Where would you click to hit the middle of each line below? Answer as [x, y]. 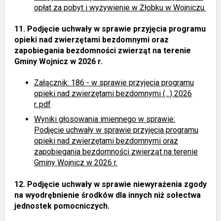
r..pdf [42, 105]
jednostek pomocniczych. [62, 206]
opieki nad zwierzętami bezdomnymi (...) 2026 [113, 94]
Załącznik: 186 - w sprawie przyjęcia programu [114, 83]
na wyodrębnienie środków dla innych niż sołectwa [108, 195]
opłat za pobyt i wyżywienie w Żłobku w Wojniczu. [120, 7]
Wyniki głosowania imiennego [86, 119]
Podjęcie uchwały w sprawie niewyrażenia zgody [116, 184]
